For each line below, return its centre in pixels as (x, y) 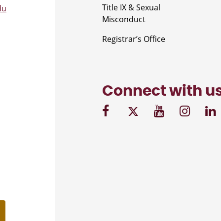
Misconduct (124, 19)
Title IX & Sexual (131, 7)
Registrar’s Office (134, 39)
